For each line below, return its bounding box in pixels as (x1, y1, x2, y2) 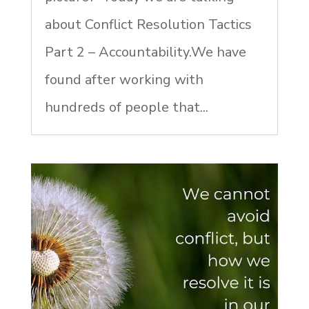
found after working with (44, 70, 203, 89)
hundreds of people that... (44, 97, 208, 117)
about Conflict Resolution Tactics (44, 14, 252, 34)
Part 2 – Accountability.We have (44, 42, 246, 61)
